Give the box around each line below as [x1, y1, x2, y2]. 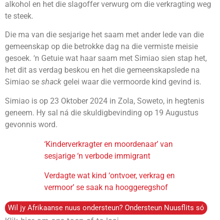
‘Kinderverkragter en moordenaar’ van [44, 139, 173, 149]
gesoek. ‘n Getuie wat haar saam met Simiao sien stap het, [5, 54, 207, 63]
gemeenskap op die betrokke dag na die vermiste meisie [5, 42, 198, 52]
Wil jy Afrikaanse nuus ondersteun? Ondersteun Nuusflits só [8, 203, 204, 212]
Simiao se [5, 77, 41, 87]
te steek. [5, 11, 33, 21]
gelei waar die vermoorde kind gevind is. [61, 77, 201, 87]
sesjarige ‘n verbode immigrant [44, 151, 150, 161]
